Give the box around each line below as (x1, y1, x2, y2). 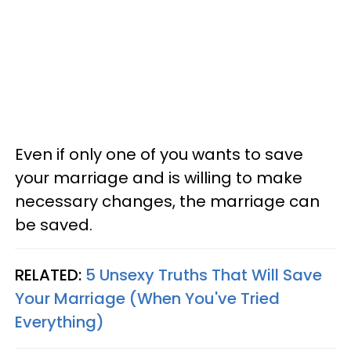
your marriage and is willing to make (15, 166, 302, 189)
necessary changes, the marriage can (15, 190, 320, 212)
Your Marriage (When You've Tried (15, 287, 280, 309)
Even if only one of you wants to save (15, 143, 303, 165)
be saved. (15, 213, 92, 236)
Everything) (15, 310, 104, 333)
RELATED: (15, 263, 85, 286)
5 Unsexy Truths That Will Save (85, 263, 322, 286)
